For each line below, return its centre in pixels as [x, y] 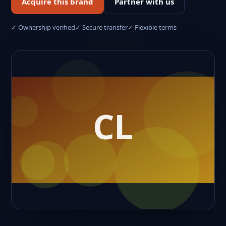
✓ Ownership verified [43, 27]
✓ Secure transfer [101, 27]
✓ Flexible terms [152, 27]
